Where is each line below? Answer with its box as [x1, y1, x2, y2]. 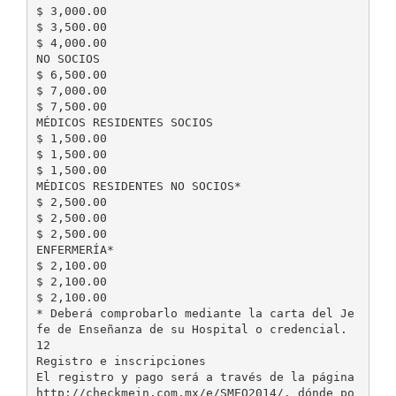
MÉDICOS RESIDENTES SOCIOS [35, 115, 213, 129]
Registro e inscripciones [35, 354, 206, 368]
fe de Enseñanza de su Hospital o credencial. [35, 322, 347, 336]
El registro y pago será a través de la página [35, 369, 354, 384]
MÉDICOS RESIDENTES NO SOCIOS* [35, 179, 241, 193]
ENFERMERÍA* [35, 242, 114, 256]
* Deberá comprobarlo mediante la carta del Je [35, 306, 354, 320]
